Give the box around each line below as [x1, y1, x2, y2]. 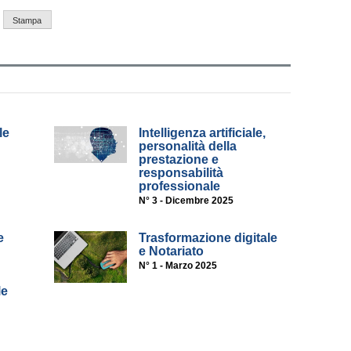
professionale [139, 179, 221, 194]
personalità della [139, 139, 237, 154]
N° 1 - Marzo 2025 [139, 260, 218, 272]
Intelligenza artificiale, [139, 126, 266, 140]
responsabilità [139, 166, 224, 180]
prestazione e [139, 153, 219, 167]
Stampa [13, 15, 42, 25]
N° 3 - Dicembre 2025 [139, 195, 234, 207]
